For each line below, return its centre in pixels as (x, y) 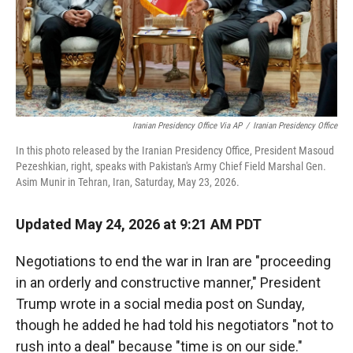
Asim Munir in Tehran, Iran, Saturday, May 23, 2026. (128, 182)
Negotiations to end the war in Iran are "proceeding (173, 261)
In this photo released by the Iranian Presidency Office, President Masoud (175, 150)
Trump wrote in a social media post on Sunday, (160, 304)
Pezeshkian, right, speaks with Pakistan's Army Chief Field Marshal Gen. (171, 166)
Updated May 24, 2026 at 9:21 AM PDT (139, 224)
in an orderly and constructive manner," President (168, 282)
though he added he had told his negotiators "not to (175, 325)
